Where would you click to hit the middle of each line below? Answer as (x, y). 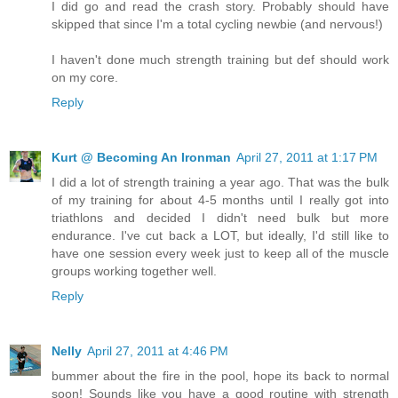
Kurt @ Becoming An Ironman (141, 157)
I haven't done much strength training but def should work (220, 59)
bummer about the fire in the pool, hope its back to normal (220, 375)
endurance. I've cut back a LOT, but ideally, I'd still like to (220, 235)
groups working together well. (134, 271)
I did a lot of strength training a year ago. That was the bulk (220, 182)
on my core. (85, 77)
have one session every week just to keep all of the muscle (220, 253)
